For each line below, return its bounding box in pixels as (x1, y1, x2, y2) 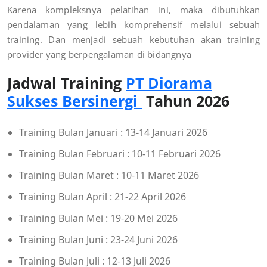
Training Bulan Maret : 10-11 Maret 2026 (19, 168, 199, 182)
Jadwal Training (7, 72, 126, 93)
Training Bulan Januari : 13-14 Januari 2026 (19, 125, 207, 139)
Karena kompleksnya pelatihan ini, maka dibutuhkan (7, 3, 260, 15)
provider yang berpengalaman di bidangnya (7, 48, 191, 60)
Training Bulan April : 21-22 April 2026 (19, 190, 186, 203)
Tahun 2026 (142, 90, 229, 111)
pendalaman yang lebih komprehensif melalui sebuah (7, 18, 260, 30)
